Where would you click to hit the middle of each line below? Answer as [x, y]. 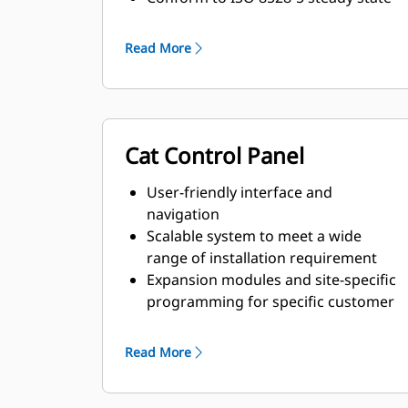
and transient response [227, 19]
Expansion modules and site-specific [271, 280]
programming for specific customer [270, 301]
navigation [183, 214]
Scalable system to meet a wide [254, 236]
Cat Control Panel [214, 155]
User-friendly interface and [240, 192]
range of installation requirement [262, 258]
